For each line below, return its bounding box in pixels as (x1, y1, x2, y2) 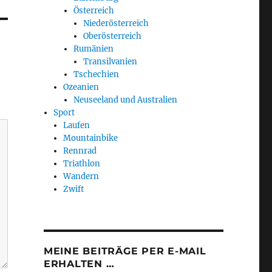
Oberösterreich (83, 31, 141, 42)
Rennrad (63, 146, 97, 157)
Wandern (63, 171, 100, 182)
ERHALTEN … (43, 258, 115, 270)
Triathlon (63, 158, 101, 169)
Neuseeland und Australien (73, 95, 177, 106)
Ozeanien (63, 82, 100, 93)
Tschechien (73, 69, 119, 80)
